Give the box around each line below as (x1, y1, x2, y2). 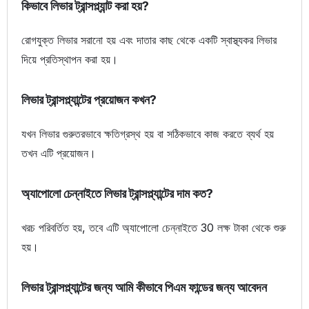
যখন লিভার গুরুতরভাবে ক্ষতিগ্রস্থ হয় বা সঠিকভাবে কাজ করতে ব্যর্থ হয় (21, 127, 274, 141)
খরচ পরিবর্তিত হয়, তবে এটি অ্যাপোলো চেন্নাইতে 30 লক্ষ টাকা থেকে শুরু (21, 221, 286, 235)
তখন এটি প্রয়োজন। (21, 146, 96, 161)
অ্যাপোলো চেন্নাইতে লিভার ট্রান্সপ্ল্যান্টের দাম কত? (21, 186, 213, 201)
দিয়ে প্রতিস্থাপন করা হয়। (21, 52, 118, 67)
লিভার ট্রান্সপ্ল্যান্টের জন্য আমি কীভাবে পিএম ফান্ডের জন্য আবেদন (21, 280, 267, 295)
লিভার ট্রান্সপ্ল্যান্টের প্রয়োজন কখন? (21, 92, 157, 108)
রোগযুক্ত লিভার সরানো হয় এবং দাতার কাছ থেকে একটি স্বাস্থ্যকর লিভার (21, 33, 277, 48)
